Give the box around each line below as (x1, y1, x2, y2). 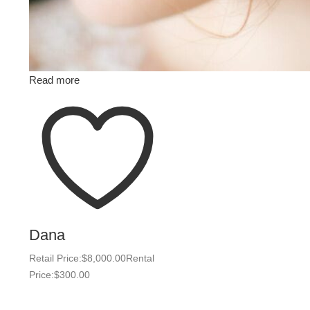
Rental (126, 253, 154, 264)
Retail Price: (29, 253, 82, 264)
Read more (29, 74, 80, 86)
